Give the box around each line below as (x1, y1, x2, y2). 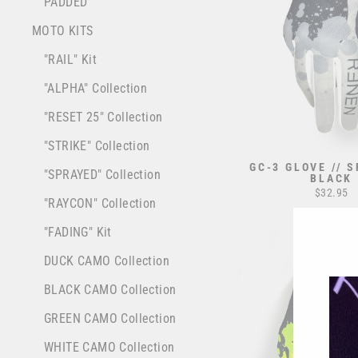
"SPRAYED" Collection (44, 167, 161, 183)
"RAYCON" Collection (44, 196, 157, 212)
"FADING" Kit (44, 225, 112, 241)
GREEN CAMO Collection (44, 311, 177, 327)
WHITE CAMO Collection (44, 340, 175, 356)
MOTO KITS (32, 23, 93, 39)
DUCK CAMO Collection (44, 253, 169, 269)
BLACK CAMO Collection (44, 282, 177, 298)
